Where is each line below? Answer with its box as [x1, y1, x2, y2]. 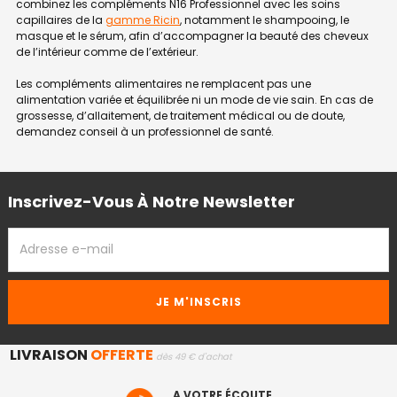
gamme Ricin [105, 12, 180, 27]
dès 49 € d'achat [155, 349, 232, 363]
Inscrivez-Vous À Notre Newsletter [8, 190, 295, 213]
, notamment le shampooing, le [180, 12, 349, 27]
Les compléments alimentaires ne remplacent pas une [16, 75, 311, 91]
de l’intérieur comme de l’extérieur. [16, 43, 198, 59]
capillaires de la [16, 12, 105, 27]
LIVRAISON [9, 344, 90, 365]
